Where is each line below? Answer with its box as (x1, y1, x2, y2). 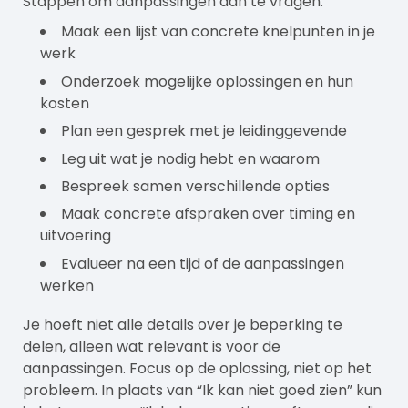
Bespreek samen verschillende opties (61, 175, 331, 197)
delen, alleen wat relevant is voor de (23, 335, 280, 357)
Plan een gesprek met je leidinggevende (61, 120, 348, 142)
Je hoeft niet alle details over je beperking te (23, 313, 342, 335)
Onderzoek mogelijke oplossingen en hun (61, 70, 354, 92)
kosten (40, 92, 90, 114)
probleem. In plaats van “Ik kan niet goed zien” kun (23, 379, 382, 401)
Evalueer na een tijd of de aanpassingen (61, 252, 345, 274)
